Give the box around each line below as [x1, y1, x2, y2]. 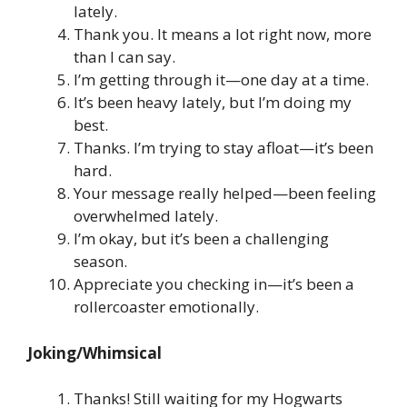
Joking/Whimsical [27, 342, 162, 363]
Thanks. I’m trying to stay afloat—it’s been [74, 137, 373, 159]
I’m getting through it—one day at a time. [74, 69, 369, 91]
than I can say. [74, 46, 175, 68]
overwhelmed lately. [74, 205, 218, 227]
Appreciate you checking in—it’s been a [74, 273, 354, 295]
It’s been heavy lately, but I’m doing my [74, 92, 352, 114]
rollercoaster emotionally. [74, 296, 259, 318]
